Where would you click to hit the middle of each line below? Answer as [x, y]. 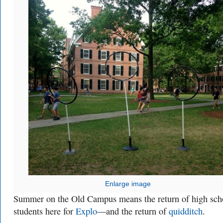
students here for [45, 211]
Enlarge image [128, 184]
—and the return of [133, 211]
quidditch [186, 211]
